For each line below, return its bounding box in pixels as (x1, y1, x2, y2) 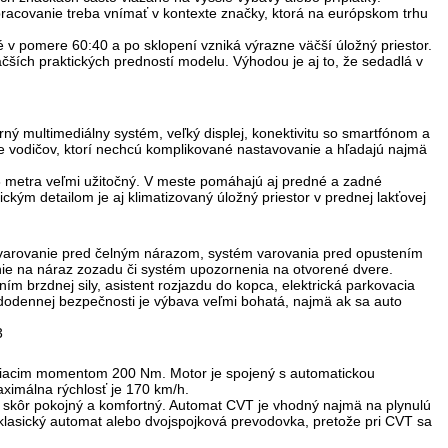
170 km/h (126, 380, 185, 397)
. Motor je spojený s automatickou (162, 364, 375, 381)
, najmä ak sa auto (285, 292, 402, 309)
